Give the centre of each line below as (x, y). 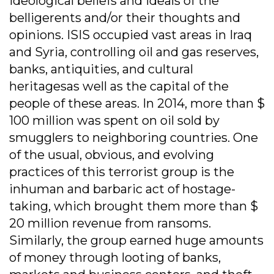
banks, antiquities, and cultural (101, 69)
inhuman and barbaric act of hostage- (122, 189)
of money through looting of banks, (115, 258)
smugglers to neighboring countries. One (134, 138)
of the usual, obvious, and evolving (112, 155)
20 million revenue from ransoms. (110, 224)
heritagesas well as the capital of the (119, 87)
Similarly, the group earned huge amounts (136, 241)
